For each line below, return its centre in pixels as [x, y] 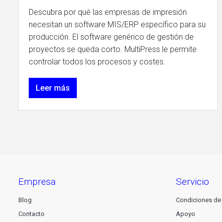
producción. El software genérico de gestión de [111, 37]
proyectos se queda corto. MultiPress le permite [113, 49]
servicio [195, 181]
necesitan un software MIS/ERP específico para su [117, 25]
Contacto [31, 214]
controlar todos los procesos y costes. [97, 62]
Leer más [53, 88]
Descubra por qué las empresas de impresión [108, 12]
